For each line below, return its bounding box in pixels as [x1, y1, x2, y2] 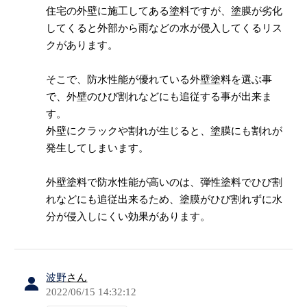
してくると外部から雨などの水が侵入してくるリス [46, 22, 283, 34]
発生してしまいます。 [46, 142, 149, 154]
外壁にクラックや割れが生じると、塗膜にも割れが [46, 125, 283, 137]
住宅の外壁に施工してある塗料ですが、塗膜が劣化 [46, 5, 283, 17]
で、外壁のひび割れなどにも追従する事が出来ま [46, 90, 273, 103]
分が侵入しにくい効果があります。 [46, 210, 211, 223]
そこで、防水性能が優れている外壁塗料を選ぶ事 [46, 73, 273, 86]
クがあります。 [46, 39, 119, 51]
